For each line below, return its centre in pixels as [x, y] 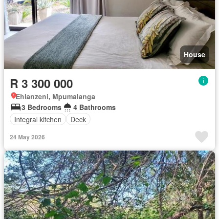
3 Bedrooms [42, 107]
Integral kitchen [38, 119]
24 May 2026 [27, 137]
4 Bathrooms [95, 107]
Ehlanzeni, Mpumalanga [55, 96]
